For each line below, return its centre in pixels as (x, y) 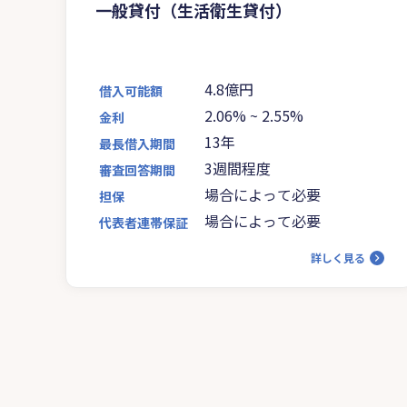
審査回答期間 (137, 169)
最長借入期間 (137, 143)
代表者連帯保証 (144, 222)
